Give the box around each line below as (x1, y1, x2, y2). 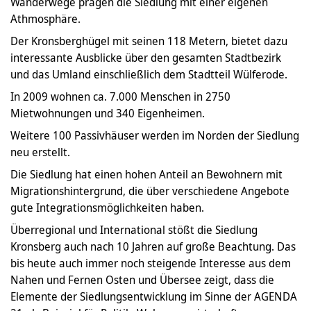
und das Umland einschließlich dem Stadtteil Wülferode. (10, 67, 287, 83)
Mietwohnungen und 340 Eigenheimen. (10, 106, 205, 121)
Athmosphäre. (10, 11, 81, 27)
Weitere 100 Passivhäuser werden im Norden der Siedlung (10, 128, 299, 144)
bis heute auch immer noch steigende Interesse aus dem (10, 255, 291, 271)
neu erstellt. (10, 144, 70, 160)
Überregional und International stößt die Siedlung (10, 222, 258, 238)
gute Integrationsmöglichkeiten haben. (10, 200, 204, 216)
